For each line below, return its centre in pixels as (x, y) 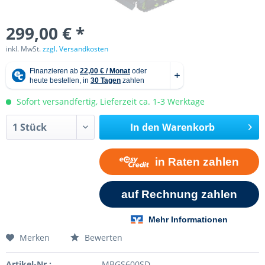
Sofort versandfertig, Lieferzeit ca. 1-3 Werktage (109, 101)
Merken (35, 237)
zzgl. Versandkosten (75, 49)
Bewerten (102, 237)
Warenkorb (188, 127)
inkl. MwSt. (24, 49)
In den (145, 127)
